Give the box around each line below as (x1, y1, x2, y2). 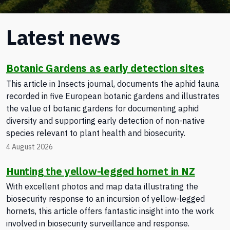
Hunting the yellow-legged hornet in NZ (6, 164, 195, 178)
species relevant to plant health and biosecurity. (6, 127, 185, 138)
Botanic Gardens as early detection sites (6, 61, 204, 75)
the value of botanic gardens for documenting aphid (6, 103, 199, 113)
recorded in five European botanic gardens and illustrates (6, 90, 220, 101)
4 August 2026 (6, 142, 53, 151)
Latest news (6, 24, 121, 51)
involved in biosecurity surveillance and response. (6, 218, 189, 229)
